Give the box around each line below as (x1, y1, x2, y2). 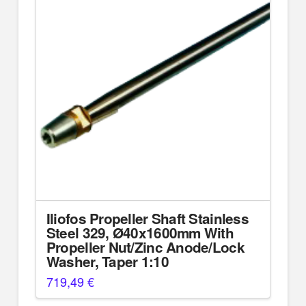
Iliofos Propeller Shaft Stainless (46, 208, 249, 229)
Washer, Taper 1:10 (46, 251, 169, 272)
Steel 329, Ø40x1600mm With (46, 223, 234, 243)
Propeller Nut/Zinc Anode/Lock (46, 237, 245, 258)
